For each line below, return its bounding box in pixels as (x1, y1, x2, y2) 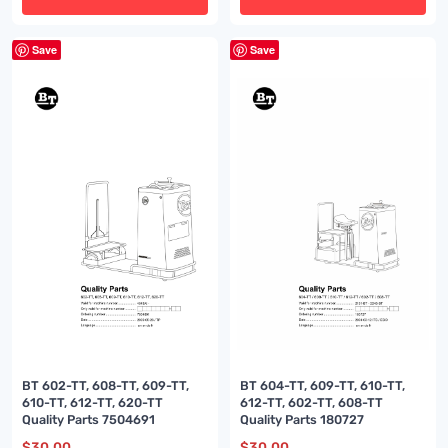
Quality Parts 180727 (240, 412, 365, 428)
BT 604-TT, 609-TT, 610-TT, (240, 378, 409, 394)
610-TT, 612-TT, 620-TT (22, 395, 167, 411)
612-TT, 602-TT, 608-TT (240, 395, 387, 411)
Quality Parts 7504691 (22, 412, 156, 428)
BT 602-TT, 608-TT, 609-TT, (22, 378, 193, 394)
